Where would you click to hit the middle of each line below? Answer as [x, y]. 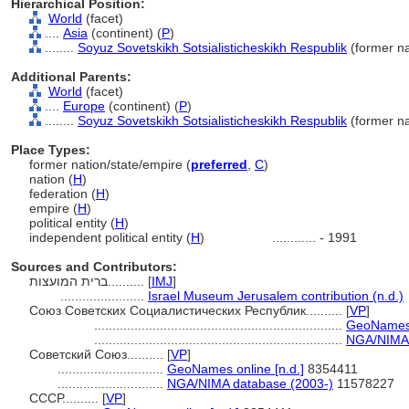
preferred [219, 164]
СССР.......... [66, 398]
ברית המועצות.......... [128, 281]
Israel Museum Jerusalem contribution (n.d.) [276, 296]
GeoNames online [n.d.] [236, 369]
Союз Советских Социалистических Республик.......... [188, 310]
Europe [84, 106]
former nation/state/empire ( [110, 164]
